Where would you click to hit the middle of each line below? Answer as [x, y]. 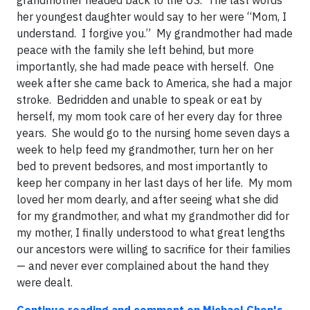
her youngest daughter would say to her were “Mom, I [152, 17]
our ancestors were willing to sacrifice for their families [154, 249]
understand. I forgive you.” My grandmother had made [155, 33]
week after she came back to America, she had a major [154, 83]
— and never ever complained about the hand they [143, 266]
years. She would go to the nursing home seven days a [153, 133]
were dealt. [45, 282]
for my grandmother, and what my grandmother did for [153, 216]
